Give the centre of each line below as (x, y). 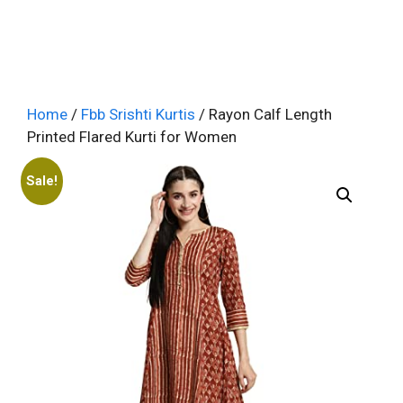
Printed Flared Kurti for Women (132, 137)
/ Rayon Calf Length (264, 114)
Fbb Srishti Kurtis (138, 114)
